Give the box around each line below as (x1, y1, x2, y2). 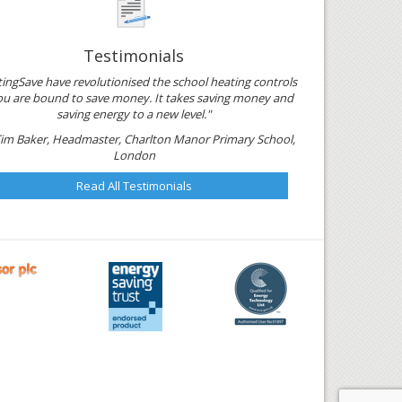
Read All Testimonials (75, 178, 192, 194)
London (112, 147, 155, 163)
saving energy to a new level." (57, 106, 212, 122)
